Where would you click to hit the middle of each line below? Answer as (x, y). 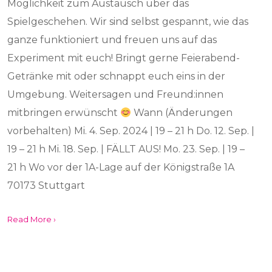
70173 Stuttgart (46, 185)
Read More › (32, 219)
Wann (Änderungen (182, 113)
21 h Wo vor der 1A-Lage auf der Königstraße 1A (121, 167)
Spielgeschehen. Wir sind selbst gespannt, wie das (128, 22)
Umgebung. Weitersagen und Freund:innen (116, 94)
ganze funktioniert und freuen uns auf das (112, 40)
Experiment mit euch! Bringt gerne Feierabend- (124, 58)
